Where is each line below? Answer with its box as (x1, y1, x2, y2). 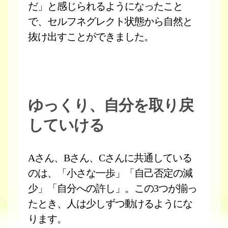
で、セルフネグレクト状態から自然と (28, 16, 192, 27)
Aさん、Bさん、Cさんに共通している (28, 152, 192, 163)
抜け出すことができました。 (28, 31, 154, 42)
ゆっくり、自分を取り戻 (28, 97, 193, 113)
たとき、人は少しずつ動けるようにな (28, 198, 192, 209)
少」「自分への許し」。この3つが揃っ (28, 183, 197, 194)
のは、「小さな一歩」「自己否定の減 (28, 167, 192, 179)
